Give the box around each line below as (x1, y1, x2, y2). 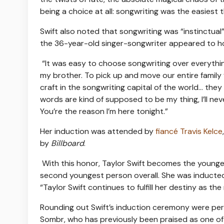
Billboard (51, 137, 84, 148)
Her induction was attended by (40, 125, 155, 136)
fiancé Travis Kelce (155, 125, 222, 136)
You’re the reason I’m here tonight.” (40, 105, 168, 116)
